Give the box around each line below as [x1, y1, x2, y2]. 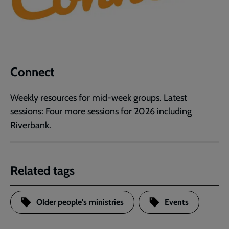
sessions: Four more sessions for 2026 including [10, 106, 192, 118]
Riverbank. [10, 120, 51, 131]
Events [165, 197, 189, 208]
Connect [10, 64, 54, 80]
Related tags [10, 163, 75, 178]
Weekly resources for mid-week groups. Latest [10, 92, 187, 104]
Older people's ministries [36, 197, 124, 208]
